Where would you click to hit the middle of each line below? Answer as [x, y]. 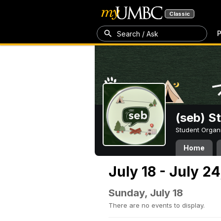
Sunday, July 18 [146, 193]
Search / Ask [138, 34]
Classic [180, 14]
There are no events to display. [157, 205]
